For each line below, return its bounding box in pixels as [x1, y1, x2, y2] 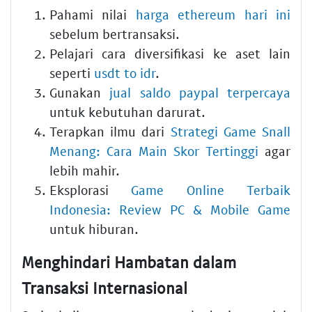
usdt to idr [94, 64, 155, 81]
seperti [49, 64, 94, 81]
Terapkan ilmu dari [49, 123, 171, 139]
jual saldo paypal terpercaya [109, 84, 290, 100]
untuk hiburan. [49, 220, 139, 237]
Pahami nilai [49, 6, 136, 22]
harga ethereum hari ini [135, 6, 291, 22]
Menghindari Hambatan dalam [22, 251, 236, 272]
